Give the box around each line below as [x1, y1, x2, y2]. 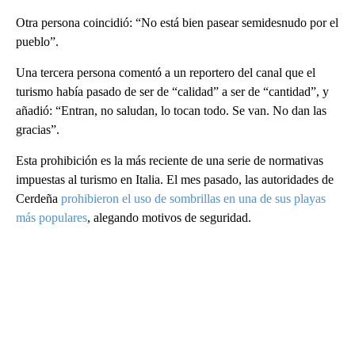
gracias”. [16, 123, 59, 137]
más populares [16, 211, 87, 225]
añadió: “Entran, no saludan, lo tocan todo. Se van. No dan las [16, 104, 326, 118]
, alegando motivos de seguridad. [87, 211, 251, 225]
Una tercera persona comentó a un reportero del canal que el [16, 66, 315, 80]
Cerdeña [16, 192, 61, 206]
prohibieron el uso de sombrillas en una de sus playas [61, 192, 326, 206]
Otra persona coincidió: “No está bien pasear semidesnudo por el [16, 16, 338, 30]
